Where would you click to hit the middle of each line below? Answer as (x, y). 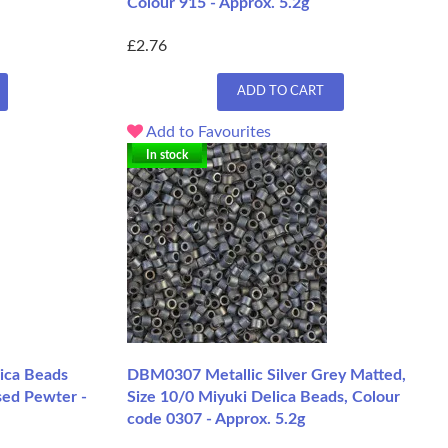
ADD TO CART (280, 92)
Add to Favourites (207, 132)
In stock (167, 155)
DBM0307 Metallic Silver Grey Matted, (266, 375)
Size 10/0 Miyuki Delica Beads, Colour (263, 397)
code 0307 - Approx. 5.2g (216, 419)
